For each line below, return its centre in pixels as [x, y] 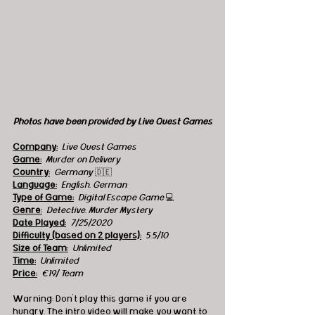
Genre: [27, 210]
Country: [31, 172]
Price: [25, 273]
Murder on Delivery [82, 159]
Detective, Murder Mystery [101, 210]
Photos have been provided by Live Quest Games [112, 121]
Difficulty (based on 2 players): [77, 235]
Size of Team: [40, 248]
